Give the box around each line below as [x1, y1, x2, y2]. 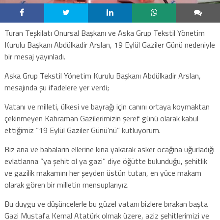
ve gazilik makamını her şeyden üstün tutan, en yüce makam [4, 166, 201, 179]
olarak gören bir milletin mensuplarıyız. [4, 178, 129, 191]
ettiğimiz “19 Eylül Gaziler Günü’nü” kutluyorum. [4, 124, 161, 136]
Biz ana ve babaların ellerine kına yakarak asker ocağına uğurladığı [4, 143, 215, 155]
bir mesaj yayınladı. [4, 50, 65, 62]
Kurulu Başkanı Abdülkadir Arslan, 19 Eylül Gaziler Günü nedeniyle [4, 38, 215, 51]
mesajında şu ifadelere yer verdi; [4, 81, 109, 93]
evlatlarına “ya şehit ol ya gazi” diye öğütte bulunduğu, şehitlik [4, 155, 207, 167]
